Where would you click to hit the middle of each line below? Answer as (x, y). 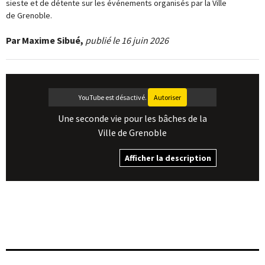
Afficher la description (168, 158)
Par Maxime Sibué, (45, 40)
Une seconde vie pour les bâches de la (132, 118)
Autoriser (167, 97)
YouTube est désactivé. (113, 97)
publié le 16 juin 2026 (127, 40)
